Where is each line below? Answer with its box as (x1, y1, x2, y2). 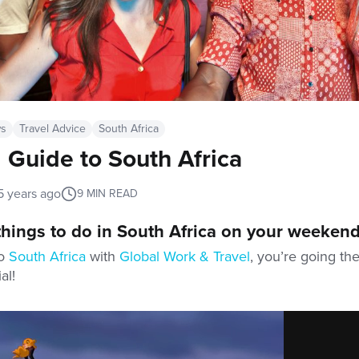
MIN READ (83, 187, 138, 200)
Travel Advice (19, 122, 86, 135)
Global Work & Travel (119, 248, 250, 265)
